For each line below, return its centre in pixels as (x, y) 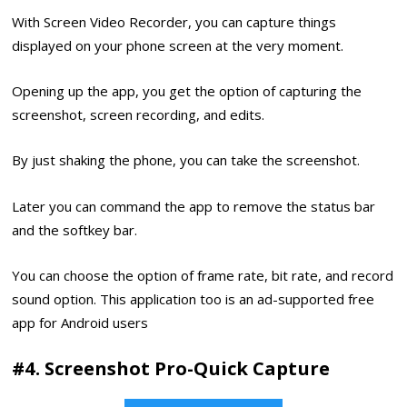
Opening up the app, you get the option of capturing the (187, 90)
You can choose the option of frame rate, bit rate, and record (203, 276)
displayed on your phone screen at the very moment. (178, 45)
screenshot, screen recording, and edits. (139, 114)
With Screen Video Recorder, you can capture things (174, 21)
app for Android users (80, 323)
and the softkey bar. (75, 229)
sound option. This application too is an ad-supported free (194, 299)
